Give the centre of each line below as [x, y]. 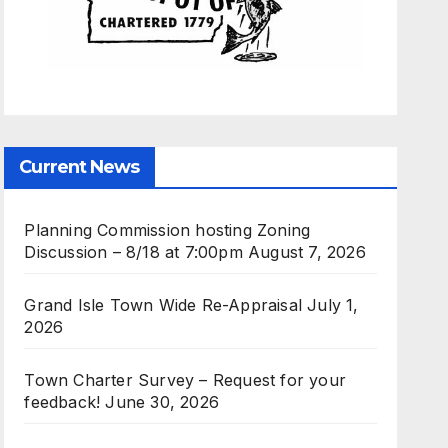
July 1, [333, 305]
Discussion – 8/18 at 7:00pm [133, 252]
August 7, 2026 [306, 252]
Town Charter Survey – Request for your [185, 380]
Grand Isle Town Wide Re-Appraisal [163, 305]
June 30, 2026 [162, 402]
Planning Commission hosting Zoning [167, 230]
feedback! [62, 402]
